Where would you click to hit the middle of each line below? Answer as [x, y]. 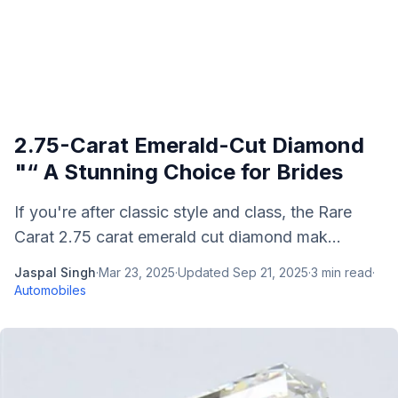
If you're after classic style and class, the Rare [183, 212]
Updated [205, 272]
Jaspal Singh [55, 272]
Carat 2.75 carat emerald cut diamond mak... [178, 237]
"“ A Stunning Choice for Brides [179, 172]
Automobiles [50, 290]
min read [345, 272]
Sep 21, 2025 [271, 272]
